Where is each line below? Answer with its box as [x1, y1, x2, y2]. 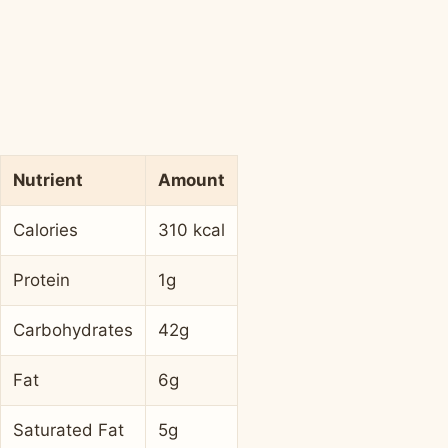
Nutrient [13, 170, 83, 191]
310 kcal [158, 220, 225, 241]
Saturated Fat [13, 420, 124, 441]
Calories [13, 220, 78, 241]
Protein [13, 270, 70, 291]
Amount [158, 170, 225, 191]
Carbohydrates [13, 320, 133, 341]
